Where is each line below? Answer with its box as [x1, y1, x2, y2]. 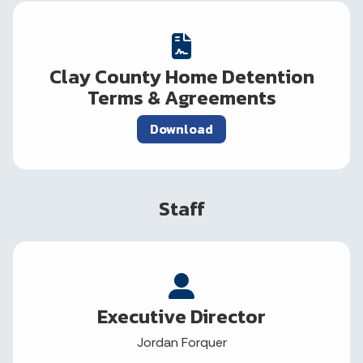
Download [150, 119, 213, 139]
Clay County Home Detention [49, 62, 314, 92]
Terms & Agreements [87, 83, 276, 113]
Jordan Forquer [136, 334, 227, 352]
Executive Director [97, 302, 266, 331]
